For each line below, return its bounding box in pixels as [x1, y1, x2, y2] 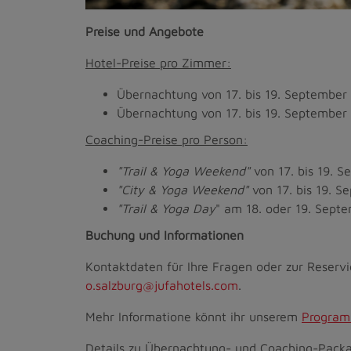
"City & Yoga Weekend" [117, 183, 248, 197]
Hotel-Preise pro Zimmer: [85, 56, 231, 71]
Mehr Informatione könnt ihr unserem [85, 309, 302, 324]
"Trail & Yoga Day [117, 201, 215, 216]
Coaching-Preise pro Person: [85, 132, 248, 147]
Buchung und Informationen [85, 228, 244, 243]
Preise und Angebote [85, 24, 204, 39]
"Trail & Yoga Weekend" [117, 164, 250, 179]
